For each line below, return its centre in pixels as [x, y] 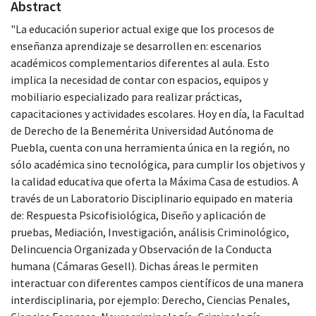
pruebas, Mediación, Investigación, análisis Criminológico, [150, 232]
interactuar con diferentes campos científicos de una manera [157, 282]
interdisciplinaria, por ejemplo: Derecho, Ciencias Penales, [150, 299]
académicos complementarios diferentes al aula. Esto [140, 62]
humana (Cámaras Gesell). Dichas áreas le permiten [134, 266]
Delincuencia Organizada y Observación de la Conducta [141, 249]
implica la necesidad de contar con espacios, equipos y [139, 79]
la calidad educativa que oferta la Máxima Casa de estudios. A [154, 181]
